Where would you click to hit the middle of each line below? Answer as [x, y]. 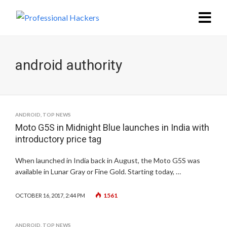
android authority [69, 65]
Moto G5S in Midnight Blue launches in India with [112, 127]
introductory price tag [58, 139]
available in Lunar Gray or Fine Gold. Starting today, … [98, 172]
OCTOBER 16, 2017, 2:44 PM [50, 195]
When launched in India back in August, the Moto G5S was [108, 160]
